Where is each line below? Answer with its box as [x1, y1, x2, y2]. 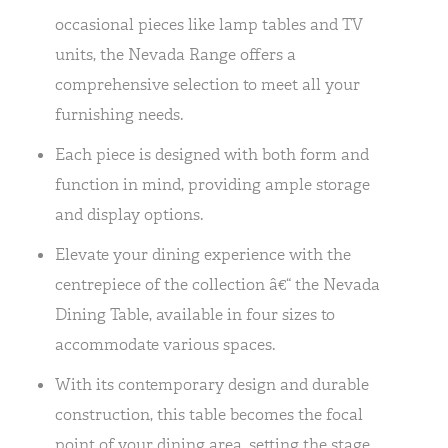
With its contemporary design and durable [55, 374, 369, 395]
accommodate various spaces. [55, 334, 275, 355]
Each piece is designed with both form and [55, 144, 369, 165]
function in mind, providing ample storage [55, 174, 370, 195]
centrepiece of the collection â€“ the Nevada [55, 274, 380, 295]
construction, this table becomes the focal [55, 404, 363, 425]
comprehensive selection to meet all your [55, 74, 360, 95]
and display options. [55, 204, 203, 225]
